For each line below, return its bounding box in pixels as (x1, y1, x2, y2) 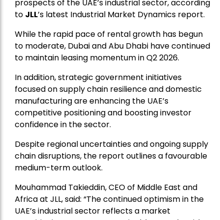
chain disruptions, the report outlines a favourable (15, 150, 207, 162)
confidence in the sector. (15, 119, 111, 131)
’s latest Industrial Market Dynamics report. (38, 9, 205, 21)
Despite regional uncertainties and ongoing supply (15, 138, 208, 150)
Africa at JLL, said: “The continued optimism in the (15, 193, 204, 205)
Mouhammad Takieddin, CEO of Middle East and (15, 182, 197, 193)
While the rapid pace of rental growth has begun (15, 28, 203, 40)
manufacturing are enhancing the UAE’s (15, 95, 168, 107)
